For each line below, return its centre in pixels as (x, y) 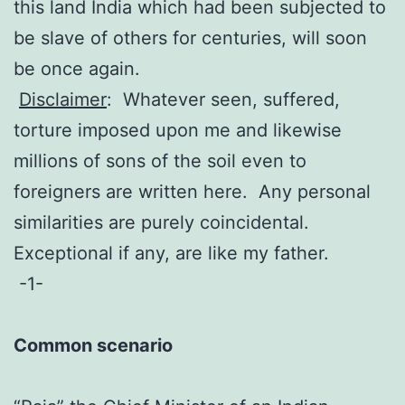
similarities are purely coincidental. (164, 222)
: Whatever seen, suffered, (223, 99)
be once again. (77, 68)
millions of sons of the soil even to (160, 160)
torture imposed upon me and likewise (178, 130)
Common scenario (93, 345)
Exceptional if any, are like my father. (171, 253)
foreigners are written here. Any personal (192, 191)
